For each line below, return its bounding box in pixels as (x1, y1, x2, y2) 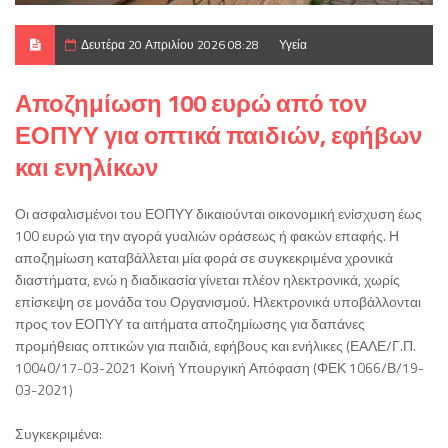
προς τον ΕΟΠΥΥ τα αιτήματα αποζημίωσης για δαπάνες (15, 312, 365, 334)
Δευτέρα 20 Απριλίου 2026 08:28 (81, 34, 259, 54)
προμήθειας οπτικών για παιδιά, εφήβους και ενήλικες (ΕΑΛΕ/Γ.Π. (15, 334, 416, 356)
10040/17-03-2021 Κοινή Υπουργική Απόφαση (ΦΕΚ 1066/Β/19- (15, 356, 424, 378)
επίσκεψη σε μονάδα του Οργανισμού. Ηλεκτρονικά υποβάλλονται (15, 290, 421, 312)
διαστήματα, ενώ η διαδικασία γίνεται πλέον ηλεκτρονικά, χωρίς (15, 268, 400, 290)
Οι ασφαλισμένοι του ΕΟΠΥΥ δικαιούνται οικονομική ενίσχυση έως (15, 202, 422, 224)
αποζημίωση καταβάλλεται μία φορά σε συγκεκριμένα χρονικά (15, 246, 393, 268)
